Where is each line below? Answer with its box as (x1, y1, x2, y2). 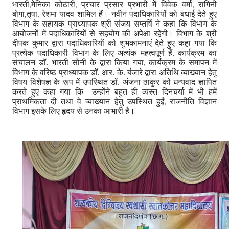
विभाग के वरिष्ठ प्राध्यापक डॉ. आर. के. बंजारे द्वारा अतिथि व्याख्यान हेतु (12, 67, 217, 77)
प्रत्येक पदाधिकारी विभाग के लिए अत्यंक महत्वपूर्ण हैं (12, 48, 173, 57)
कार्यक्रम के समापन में (149, 58, 217, 67)
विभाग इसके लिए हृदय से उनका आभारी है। (12, 106, 135, 116)
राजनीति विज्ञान (169, 97, 217, 106)
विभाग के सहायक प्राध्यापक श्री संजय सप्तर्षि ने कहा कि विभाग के (12, 19, 217, 28)
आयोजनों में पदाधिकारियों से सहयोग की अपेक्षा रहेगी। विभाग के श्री (12, 29, 217, 38)
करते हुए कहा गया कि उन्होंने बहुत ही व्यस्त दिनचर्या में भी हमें (12, 87, 217, 96)
